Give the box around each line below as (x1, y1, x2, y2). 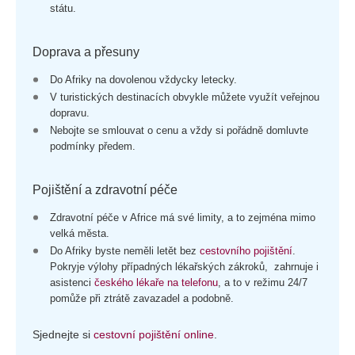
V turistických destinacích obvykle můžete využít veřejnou (50, 91, 319, 103)
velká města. (50, 227, 109, 239)
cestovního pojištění (200, 245, 292, 257)
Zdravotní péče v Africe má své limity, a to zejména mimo (50, 212, 315, 223)
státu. (50, 2, 76, 14)
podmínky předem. (50, 140, 136, 152)
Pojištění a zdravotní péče (32, 183, 177, 197)
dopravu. (50, 107, 90, 119)
